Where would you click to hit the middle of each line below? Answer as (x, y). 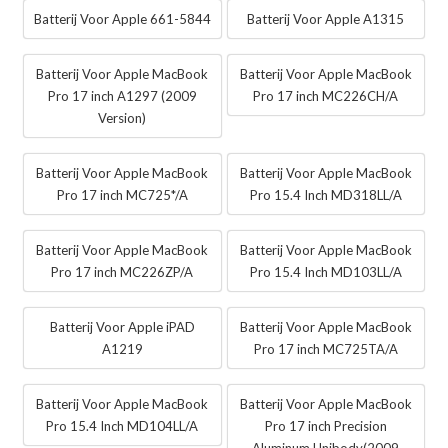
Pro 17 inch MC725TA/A (325, 349)
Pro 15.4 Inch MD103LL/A (325, 272)
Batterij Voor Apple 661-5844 (122, 19)
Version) (122, 118)
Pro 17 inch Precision (325, 426)
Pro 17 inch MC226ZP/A (122, 272)
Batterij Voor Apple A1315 (326, 19)
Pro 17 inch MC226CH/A (326, 96)
